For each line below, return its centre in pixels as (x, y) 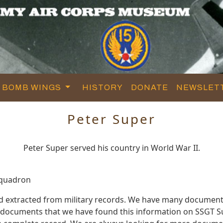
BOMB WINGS (33, 87)
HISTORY (103, 87)
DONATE (150, 87)
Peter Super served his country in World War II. (111, 148)
